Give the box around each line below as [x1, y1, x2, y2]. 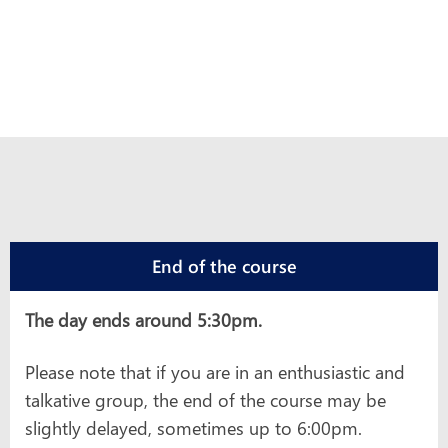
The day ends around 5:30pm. [25, 307, 262, 332]
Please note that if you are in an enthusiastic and [25, 359, 405, 384]
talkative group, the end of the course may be [25, 387, 386, 412]
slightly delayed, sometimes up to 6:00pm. [25, 415, 362, 440]
